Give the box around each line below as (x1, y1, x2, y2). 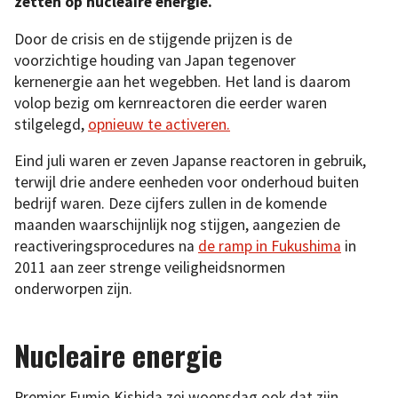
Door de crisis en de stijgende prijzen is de (14, 28, 292, 49)
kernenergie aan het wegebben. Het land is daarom (14, 71, 351, 92)
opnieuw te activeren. (88, 114, 230, 134)
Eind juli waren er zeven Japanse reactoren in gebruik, (14, 151, 366, 171)
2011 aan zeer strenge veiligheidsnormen (14, 258, 285, 278)
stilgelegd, (14, 114, 88, 134)
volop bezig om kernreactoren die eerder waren (14, 92, 327, 113)
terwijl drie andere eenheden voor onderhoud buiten (14, 172, 359, 193)
